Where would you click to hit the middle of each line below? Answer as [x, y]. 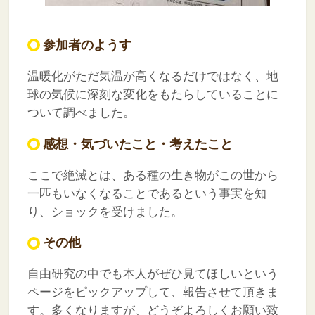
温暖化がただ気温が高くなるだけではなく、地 [153, 76]
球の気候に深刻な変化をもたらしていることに [153, 94]
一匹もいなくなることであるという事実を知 [147, 193]
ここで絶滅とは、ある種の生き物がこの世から [153, 175]
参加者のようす [87, 45]
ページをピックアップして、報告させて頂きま [153, 292]
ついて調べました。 [81, 112]
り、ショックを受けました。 [105, 212]
